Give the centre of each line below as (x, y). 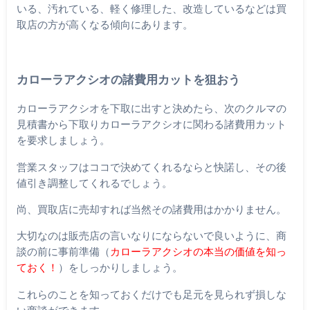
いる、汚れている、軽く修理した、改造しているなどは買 (151, 9)
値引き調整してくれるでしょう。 (94, 182)
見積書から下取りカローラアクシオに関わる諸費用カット (151, 124)
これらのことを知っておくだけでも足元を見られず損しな (151, 294)
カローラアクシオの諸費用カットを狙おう (128, 79)
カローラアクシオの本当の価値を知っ (198, 252)
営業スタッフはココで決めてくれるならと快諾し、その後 (151, 166)
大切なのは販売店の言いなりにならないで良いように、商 (151, 236)
